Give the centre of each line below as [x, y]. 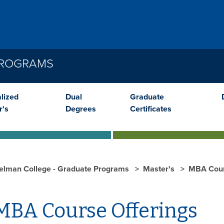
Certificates [151, 109]
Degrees [81, 109]
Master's [160, 169]
